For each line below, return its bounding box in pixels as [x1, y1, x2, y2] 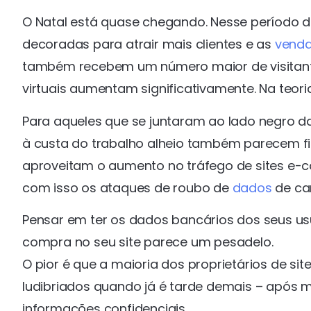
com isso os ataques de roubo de [22, 178, 233, 196]
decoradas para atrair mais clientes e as [22, 35, 275, 53]
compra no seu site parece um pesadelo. [22, 233, 274, 251]
